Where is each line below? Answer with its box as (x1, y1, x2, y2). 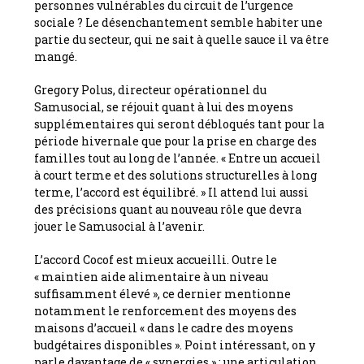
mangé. (34, 48, 78, 64)
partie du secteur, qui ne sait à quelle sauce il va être (34, 31, 330, 47)
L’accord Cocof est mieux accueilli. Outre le (34, 251, 278, 267)
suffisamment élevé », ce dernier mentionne (34, 285, 292, 301)
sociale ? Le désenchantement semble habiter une (34, 14, 323, 30)
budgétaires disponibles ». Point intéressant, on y (34, 336, 316, 353)
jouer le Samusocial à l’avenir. (34, 218, 206, 234)
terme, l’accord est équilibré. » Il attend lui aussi (34, 184, 310, 200)
